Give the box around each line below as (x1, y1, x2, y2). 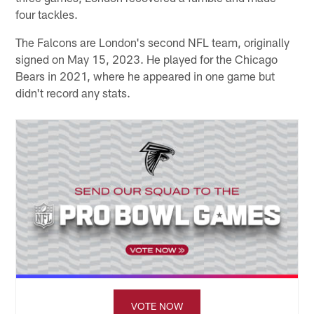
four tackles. (15, 6, 78, 21)
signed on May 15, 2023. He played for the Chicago (15, 51, 278, 66)
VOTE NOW (131, 299, 183, 312)
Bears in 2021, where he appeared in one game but (15, 68, 275, 83)
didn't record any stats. (15, 85, 131, 100)
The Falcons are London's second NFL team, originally (15, 34, 290, 49)
